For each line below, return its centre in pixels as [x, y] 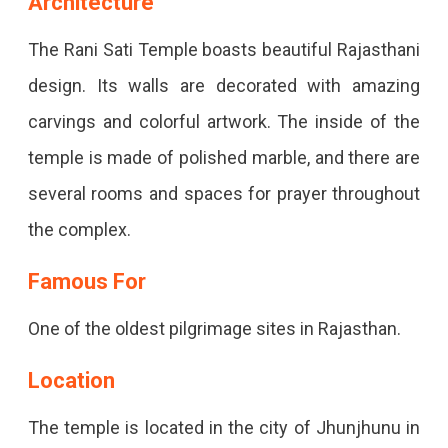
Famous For [86, 282]
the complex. [79, 230]
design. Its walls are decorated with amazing [224, 86]
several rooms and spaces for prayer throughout [224, 194]
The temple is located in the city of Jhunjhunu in [224, 428]
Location [71, 381]
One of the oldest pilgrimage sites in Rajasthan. [214, 329]
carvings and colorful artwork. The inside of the [224, 122]
